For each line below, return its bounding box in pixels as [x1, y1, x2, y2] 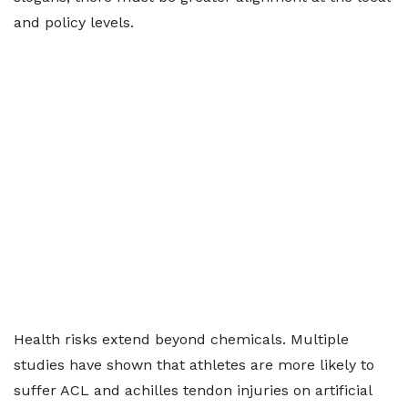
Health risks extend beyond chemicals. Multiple [14, 331, 349, 348]
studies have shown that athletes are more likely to [14, 356, 374, 373]
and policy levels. [14, 14, 134, 31]
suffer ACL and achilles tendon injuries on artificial [14, 382, 372, 399]
